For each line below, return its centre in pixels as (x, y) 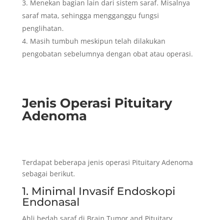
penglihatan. (44, 28)
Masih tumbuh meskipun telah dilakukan (97, 41)
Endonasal (52, 202)
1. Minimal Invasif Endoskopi (98, 192)
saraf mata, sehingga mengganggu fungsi (90, 16)
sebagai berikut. (49, 174)
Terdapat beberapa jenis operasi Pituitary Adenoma (107, 163)
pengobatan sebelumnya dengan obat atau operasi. (107, 54)
